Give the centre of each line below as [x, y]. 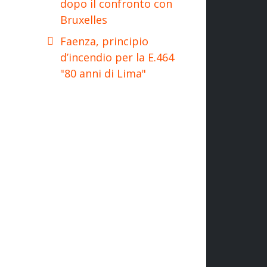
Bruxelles [84, 19]
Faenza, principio [104, 41]
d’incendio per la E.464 [117, 57]
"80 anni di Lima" [103, 73]
